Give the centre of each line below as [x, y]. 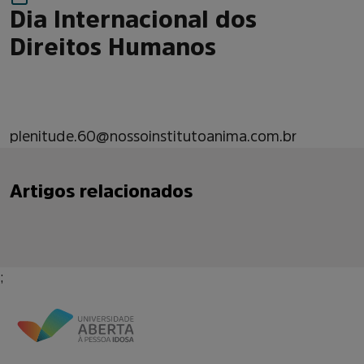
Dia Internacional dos [133, 19]
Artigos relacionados [101, 191]
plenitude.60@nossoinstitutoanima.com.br [153, 137]
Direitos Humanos [113, 47]
